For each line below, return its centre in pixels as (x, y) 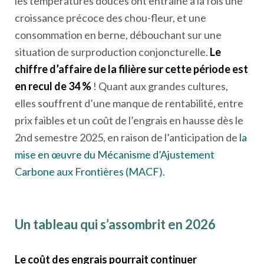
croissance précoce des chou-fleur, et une (110, 17)
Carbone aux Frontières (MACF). (90, 171)
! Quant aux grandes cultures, (160, 86)
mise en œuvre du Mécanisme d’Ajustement (115, 154)
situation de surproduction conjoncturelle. (112, 52)
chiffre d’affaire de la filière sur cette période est (131, 69)
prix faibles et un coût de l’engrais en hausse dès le (129, 120)
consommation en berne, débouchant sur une (118, 34)
